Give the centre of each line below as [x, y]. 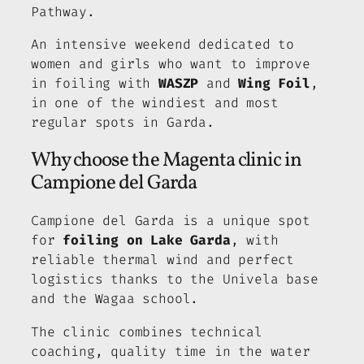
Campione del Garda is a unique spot [171, 221]
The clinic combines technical [147, 331]
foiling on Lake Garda [147, 240]
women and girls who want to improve [171, 64]
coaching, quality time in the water [171, 351]
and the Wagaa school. [115, 299]
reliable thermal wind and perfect [163, 260]
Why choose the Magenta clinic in [167, 160]
